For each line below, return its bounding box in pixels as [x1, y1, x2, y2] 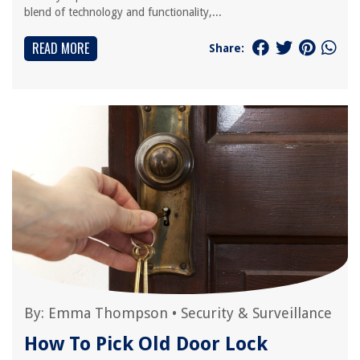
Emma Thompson [48, 305, 168, 321]
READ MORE [32, 39, 89, 58]
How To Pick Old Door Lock [24, 333, 268, 355]
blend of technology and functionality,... [24, 6, 222, 18]
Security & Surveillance [181, 305, 332, 321]
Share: [209, 41, 244, 55]
